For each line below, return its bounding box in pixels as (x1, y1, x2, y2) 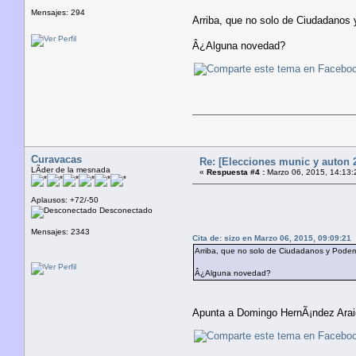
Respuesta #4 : (207, 167, 265, 176)
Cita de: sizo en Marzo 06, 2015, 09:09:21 (192, 233, 351, 242)
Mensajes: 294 (31, 7, 85, 17)
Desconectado (97, 205, 153, 215)
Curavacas (31, 153, 82, 165)
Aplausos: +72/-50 (31, 195, 99, 204)
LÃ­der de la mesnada (31, 164, 110, 174)
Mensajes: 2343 (31, 226, 90, 236)
